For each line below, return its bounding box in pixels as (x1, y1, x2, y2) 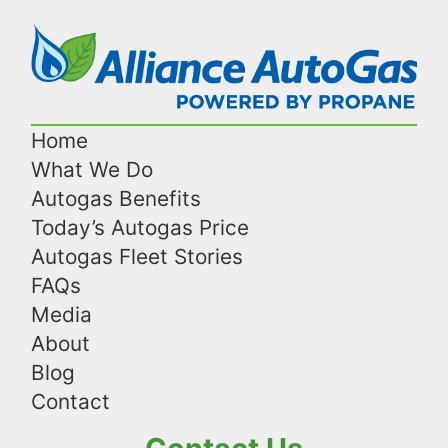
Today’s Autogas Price (31, 215, 249, 241)
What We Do (31, 157, 153, 183)
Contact (31, 389, 110, 415)
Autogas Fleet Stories (31, 244, 243, 270)
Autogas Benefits (31, 186, 201, 212)
